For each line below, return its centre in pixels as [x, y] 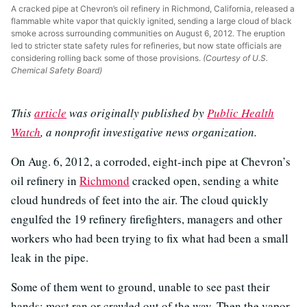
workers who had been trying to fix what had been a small [150, 238]
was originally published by [137, 113]
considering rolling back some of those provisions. [106, 58]
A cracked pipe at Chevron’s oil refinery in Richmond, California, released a [153, 9]
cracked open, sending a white [204, 181]
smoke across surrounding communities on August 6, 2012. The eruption [148, 34]
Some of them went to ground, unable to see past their [140, 287]
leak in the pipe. [50, 258]
